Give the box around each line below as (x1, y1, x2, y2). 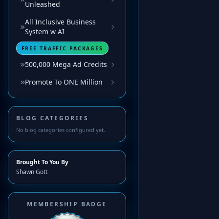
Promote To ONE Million (25, 77, 103, 87)
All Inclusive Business (25, 17, 96, 27)
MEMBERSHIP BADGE (27, 200, 107, 209)
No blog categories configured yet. (16, 126, 105, 134)
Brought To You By (16, 158, 68, 167)
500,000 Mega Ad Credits (25, 60, 107, 69)
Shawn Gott (16, 168, 47, 176)
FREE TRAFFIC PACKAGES (21, 44, 103, 52)
